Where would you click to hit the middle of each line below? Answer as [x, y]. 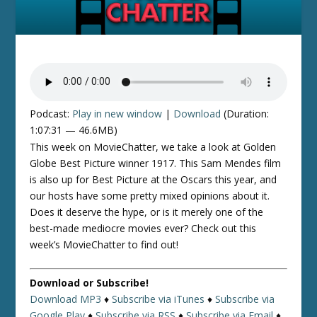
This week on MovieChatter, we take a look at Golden [153, 146]
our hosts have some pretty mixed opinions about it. [150, 195]
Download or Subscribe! [90, 282]
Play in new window [117, 113]
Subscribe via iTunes [158, 299]
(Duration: [245, 113]
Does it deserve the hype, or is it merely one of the [147, 212]
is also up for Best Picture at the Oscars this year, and [154, 179]
